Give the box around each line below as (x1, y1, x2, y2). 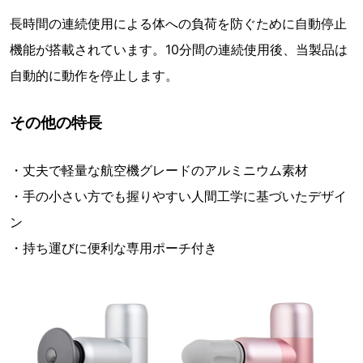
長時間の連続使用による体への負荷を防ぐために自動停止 (10, 15, 347, 32)
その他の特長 (10, 113, 102, 132)
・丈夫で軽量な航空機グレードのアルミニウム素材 (10, 162, 308, 179)
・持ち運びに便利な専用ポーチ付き (10, 240, 217, 257)
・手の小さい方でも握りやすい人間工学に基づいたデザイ (10, 188, 347, 205)
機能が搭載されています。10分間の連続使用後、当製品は (10, 41, 348, 58)
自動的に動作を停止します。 (10, 67, 178, 84)
